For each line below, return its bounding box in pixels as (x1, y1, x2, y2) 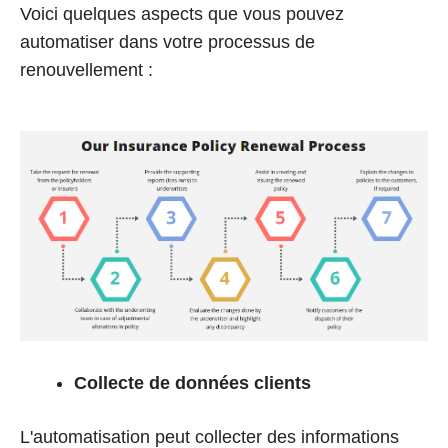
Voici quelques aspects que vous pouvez (20, 3, 344, 24)
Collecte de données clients (74, 373, 311, 394)
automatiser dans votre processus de (20, 31, 315, 52)
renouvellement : (20, 59, 153, 80)
